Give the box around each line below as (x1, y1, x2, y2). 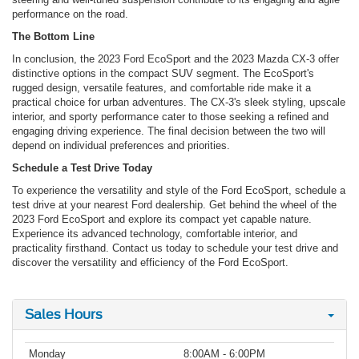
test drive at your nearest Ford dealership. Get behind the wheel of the (12, 198, 337, 211)
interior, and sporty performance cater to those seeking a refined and (12, 110, 329, 123)
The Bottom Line (12, 30, 95, 42)
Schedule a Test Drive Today (12, 161, 152, 174)
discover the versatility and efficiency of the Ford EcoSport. (12, 256, 288, 268)
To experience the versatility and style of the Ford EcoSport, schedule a (12, 184, 345, 196)
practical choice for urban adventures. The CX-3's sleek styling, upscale (12, 95, 345, 108)
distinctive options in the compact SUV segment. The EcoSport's (12, 67, 314, 79)
